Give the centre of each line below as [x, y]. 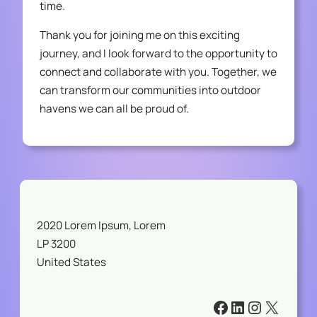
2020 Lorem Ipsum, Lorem [101, 225]
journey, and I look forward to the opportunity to [158, 54]
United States [71, 262]
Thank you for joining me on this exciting [140, 35]
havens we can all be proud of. [114, 109]
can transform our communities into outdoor [150, 91]
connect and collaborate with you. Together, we [158, 72]
